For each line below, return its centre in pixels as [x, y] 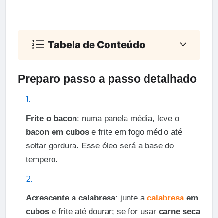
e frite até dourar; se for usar [104, 212]
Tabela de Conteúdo [97, 45]
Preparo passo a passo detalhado [107, 79]
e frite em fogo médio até [135, 132]
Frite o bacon [51, 118]
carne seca [179, 212]
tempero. [42, 159]
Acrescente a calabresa [70, 198]
